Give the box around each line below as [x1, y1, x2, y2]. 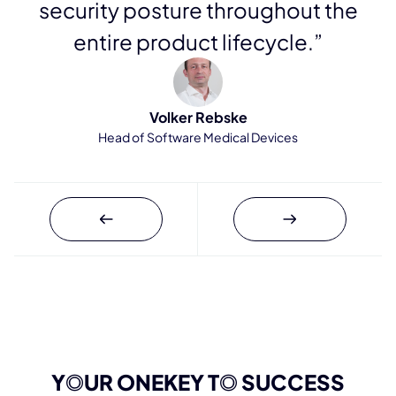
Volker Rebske [148, 107, 247, 126]
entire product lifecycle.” [73, 27, 323, 55]
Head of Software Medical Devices [98, 128, 298, 145]
